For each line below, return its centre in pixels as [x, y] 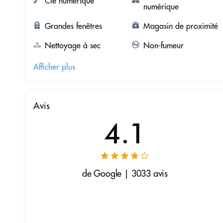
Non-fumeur [163, 46]
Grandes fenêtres [73, 26]
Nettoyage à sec [73, 46]
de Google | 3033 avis [125, 174]
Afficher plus [54, 67]
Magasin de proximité [180, 26]
